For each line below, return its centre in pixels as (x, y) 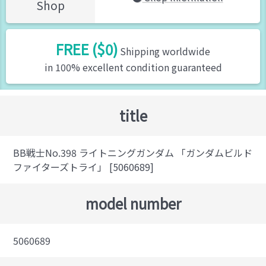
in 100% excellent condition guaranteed (133, 67)
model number (133, 203)
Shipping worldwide (164, 51)
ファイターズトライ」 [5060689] (84, 167)
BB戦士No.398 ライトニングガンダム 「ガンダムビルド (133, 152)
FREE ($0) (87, 49)
